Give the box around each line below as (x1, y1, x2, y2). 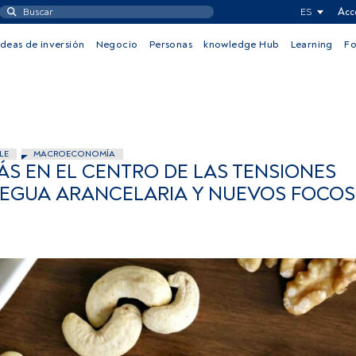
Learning (290, 38, 333, 51)
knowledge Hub (203, 38, 280, 51)
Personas (149, 38, 192, 51)
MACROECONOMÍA (33, 149, 115, 159)
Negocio (95, 38, 138, 51)
